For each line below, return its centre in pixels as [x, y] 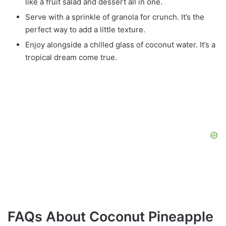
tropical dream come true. [71, 57]
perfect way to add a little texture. [85, 30]
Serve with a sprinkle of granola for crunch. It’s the [115, 17]
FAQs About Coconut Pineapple [110, 217]
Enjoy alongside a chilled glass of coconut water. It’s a [120, 45]
